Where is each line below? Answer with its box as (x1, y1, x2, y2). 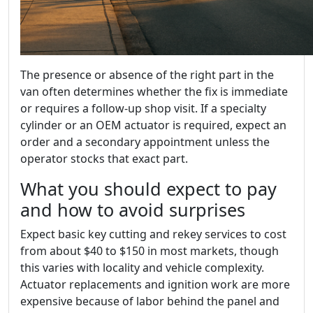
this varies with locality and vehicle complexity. (20, 259, 264, 275)
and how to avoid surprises (20, 197, 245, 221)
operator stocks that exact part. (20, 150, 188, 166)
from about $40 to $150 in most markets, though (20, 242, 279, 259)
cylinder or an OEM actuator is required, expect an (20, 117, 286, 133)
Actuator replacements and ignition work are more (20, 276, 290, 292)
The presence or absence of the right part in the (20, 66, 274, 82)
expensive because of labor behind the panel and (20, 293, 279, 309)
